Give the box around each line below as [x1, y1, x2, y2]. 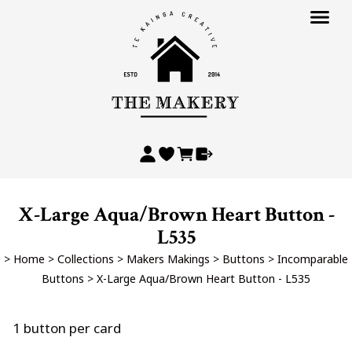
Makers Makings [126, 251, 210, 266]
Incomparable [277, 251, 348, 266]
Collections [57, 251, 114, 266]
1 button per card [13, 319, 121, 337]
